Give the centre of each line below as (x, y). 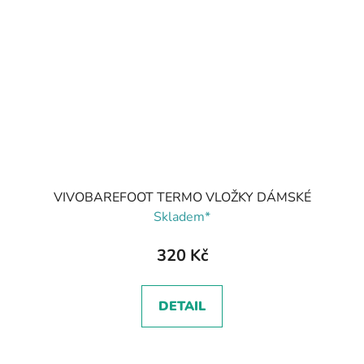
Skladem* (182, 217)
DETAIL (182, 306)
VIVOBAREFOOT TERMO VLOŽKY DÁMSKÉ (182, 197)
